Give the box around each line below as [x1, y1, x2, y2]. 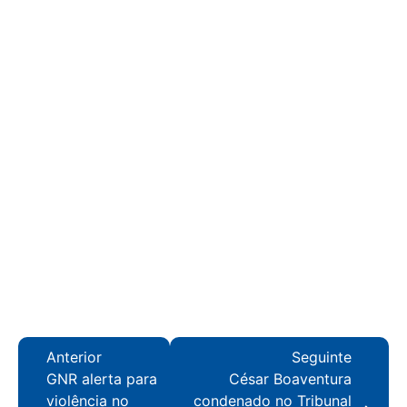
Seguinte [292, 347, 352, 366]
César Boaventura [229, 369, 352, 388]
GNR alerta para [46, 369, 157, 388]
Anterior [46, 347, 102, 366]
